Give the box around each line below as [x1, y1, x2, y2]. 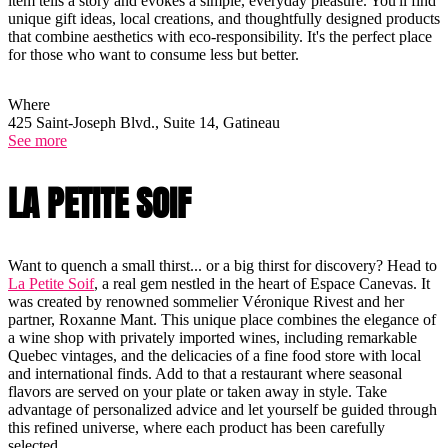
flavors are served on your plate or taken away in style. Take [8, 382, 387, 400]
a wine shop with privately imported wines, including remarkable [8, 328, 417, 346]
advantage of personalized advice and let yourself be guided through [8, 400, 437, 418]
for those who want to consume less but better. [8, 45, 307, 63]
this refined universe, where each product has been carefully [8, 418, 385, 436]
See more [8, 131, 67, 149]
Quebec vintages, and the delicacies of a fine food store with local [8, 346, 421, 364]
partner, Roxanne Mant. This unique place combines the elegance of [8, 310, 436, 328]
